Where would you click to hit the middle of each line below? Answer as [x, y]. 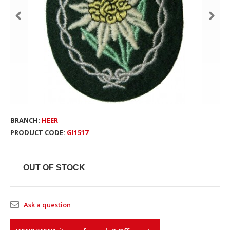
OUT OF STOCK [54, 168]
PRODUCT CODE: [38, 132]
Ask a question [47, 205]
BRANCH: [25, 120]
